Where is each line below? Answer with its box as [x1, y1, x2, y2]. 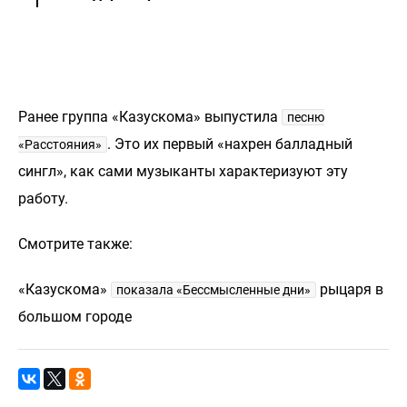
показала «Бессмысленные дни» [116, 283, 311, 297]
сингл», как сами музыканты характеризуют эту [18, 163, 348, 180]
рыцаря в [316, 281, 383, 298]
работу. [18, 190, 68, 207]
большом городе [18, 308, 132, 325]
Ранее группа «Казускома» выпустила [18, 108, 282, 125]
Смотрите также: [18, 235, 133, 253]
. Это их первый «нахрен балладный [107, 135, 352, 153]
